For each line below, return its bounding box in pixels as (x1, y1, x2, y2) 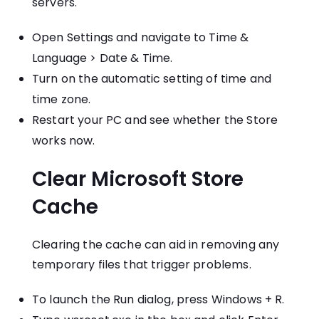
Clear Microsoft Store (32, 165, 244, 194)
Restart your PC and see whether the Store (32, 112, 278, 129)
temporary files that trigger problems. (32, 256, 251, 273)
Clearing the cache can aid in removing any (32, 236, 280, 253)
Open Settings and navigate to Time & (32, 29, 249, 46)
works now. (32, 132, 95, 150)
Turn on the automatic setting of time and (32, 70, 272, 88)
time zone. (32, 91, 91, 108)
